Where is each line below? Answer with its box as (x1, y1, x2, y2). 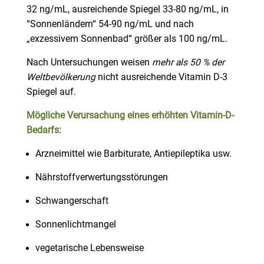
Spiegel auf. (26, 87, 76, 98)
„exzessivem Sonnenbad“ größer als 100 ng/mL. (26, 34, 227, 45)
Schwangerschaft (35, 196, 108, 207)
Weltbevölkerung (26, 72, 95, 83)
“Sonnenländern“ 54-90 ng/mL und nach (26, 19, 194, 30)
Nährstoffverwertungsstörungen (35, 172, 168, 183)
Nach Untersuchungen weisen (26, 57, 152, 68)
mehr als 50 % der (151, 57, 225, 68)
